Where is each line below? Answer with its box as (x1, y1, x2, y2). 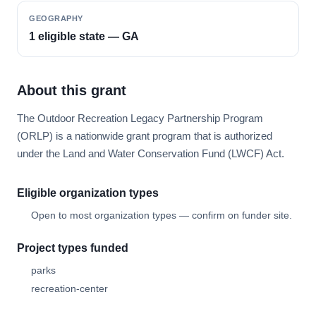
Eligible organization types (17, 187, 159, 199)
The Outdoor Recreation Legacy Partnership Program (17, 112, 263, 124)
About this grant (17, 83, 126, 98)
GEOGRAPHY (29, 14, 83, 23)
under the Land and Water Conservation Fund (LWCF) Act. (17, 147, 284, 159)
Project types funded (17, 242, 128, 254)
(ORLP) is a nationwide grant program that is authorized (17, 130, 272, 142)
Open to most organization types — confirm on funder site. (31, 209, 292, 221)
